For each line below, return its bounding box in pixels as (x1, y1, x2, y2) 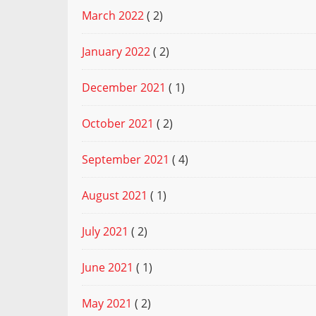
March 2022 (82, 8, 144, 24)
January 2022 (82, 44, 150, 60)
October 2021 (82, 116, 154, 132)
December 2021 (82, 80, 166, 96)
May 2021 (82, 296, 132, 312)
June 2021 (82, 260, 133, 276)
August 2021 (82, 188, 147, 204)
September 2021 (82, 152, 169, 168)
